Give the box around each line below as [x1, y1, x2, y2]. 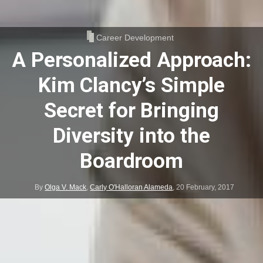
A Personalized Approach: [12, 48, 251, 73]
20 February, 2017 [176, 183, 235, 192]
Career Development [96, 32, 174, 42]
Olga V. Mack [45, 183, 87, 192]
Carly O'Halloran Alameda [90, 183, 173, 192]
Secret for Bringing [43, 99, 220, 123]
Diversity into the [53, 124, 210, 149]
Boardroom [80, 149, 183, 174]
